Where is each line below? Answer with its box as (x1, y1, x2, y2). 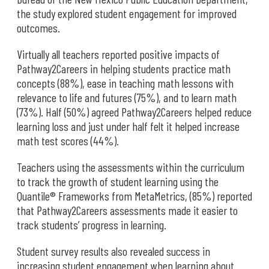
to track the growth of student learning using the (17, 174, 219, 189)
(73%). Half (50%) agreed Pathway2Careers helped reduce (17, 104, 252, 119)
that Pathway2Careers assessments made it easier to (17, 203, 238, 217)
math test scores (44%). (17, 133, 119, 148)
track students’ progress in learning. (17, 217, 166, 232)
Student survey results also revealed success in (17, 244, 210, 258)
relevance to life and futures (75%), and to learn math (17, 90, 237, 104)
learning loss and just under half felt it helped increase (17, 119, 240, 133)
